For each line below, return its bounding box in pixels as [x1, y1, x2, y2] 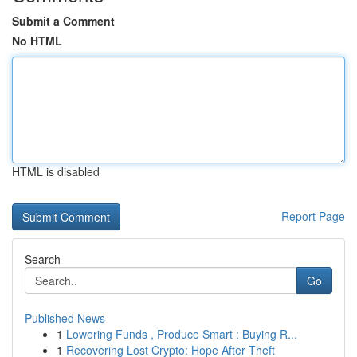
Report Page [281, 208, 345, 224]
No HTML [12, 33, 62, 49]
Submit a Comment [12, 13, 115, 29]
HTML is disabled [12, 163, 100, 179]
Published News [25, 310, 105, 326]
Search [25, 251, 61, 267]
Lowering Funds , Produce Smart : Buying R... [66, 326, 297, 342]
